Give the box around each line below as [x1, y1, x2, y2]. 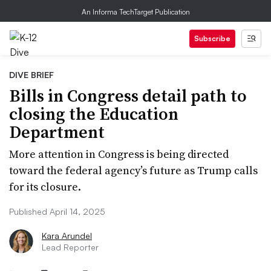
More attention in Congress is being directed [9, 146, 229, 162]
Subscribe [194, 34, 230, 43]
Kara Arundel [42, 230, 92, 241]
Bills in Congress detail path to [9, 84, 247, 107]
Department [9, 120, 105, 143]
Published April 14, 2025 [9, 206, 105, 217]
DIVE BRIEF [9, 70, 54, 80]
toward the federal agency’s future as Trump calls [9, 163, 258, 178]
